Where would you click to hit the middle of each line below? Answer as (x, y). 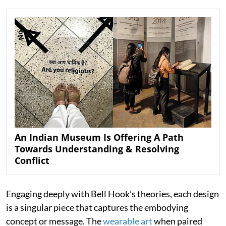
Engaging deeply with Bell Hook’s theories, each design (112, 193)
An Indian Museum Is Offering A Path (99, 137)
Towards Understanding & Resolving (97, 149)
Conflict (32, 160)
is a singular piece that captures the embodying (97, 207)
